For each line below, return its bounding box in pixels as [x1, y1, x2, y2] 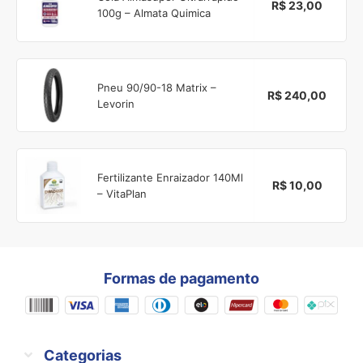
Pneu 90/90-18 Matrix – [97, 80, 217, 94]
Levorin [97, 96, 135, 110]
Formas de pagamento [104, 269, 259, 287]
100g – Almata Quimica [97, 6, 211, 20]
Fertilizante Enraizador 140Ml [97, 170, 244, 184]
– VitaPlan [97, 186, 147, 200]
